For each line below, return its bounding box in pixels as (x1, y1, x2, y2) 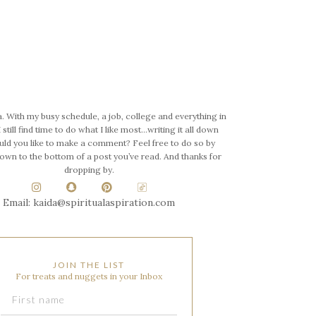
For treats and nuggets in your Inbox (16, 271, 163, 282)
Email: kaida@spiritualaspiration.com (3, 196, 176, 209)
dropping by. (63, 164, 114, 176)
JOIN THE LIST (53, 260, 126, 271)
